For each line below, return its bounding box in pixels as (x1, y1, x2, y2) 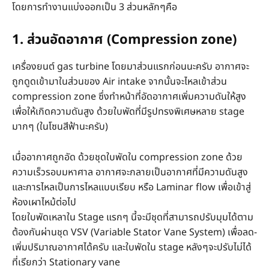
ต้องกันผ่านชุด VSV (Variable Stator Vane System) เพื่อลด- (12, 225, 257, 240)
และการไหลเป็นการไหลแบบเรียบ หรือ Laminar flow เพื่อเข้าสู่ (12, 180, 251, 195)
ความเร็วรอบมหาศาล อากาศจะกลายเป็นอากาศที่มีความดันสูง (12, 165, 248, 180)
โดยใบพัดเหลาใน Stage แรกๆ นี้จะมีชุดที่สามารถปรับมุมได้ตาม (12, 210, 253, 225)
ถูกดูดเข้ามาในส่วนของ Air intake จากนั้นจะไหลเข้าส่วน (12, 74, 227, 89)
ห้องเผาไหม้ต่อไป (12, 195, 76, 210)
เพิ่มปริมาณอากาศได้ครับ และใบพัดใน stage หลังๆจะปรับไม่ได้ (12, 240, 252, 255)
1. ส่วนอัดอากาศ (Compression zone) (12, 29, 237, 50)
